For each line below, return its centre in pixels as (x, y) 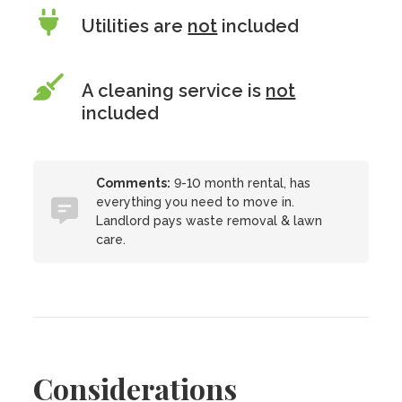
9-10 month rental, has (241, 183)
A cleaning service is (174, 91)
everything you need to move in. (196, 202)
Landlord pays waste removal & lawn (210, 221)
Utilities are (135, 26)
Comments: (134, 183)
